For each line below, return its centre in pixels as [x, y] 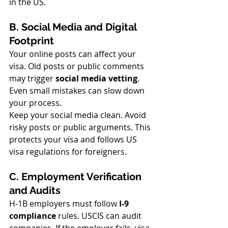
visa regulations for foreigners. [68, 152]
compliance [33, 216]
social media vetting [96, 78]
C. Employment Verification [77, 177]
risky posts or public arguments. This [81, 127]
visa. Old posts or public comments [78, 66]
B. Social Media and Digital [74, 27]
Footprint [32, 41]
